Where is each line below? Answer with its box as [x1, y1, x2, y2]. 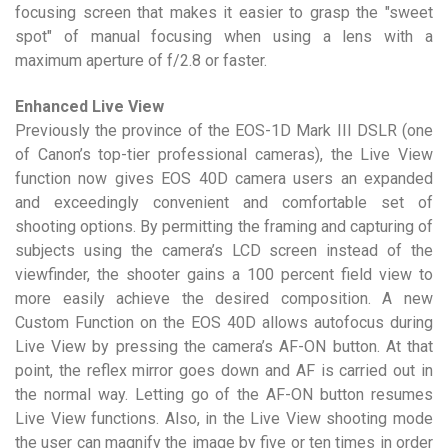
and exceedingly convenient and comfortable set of [15, 193, 433, 212]
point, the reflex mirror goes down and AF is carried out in [15, 361, 433, 380]
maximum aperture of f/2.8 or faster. [15, 51, 267, 70]
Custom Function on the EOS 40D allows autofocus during [15, 313, 433, 332]
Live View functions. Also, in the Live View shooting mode [15, 409, 433, 428]
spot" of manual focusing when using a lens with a [15, 27, 433, 46]
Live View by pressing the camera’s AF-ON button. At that [15, 337, 433, 356]
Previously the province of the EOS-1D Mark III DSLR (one [15, 121, 433, 140]
